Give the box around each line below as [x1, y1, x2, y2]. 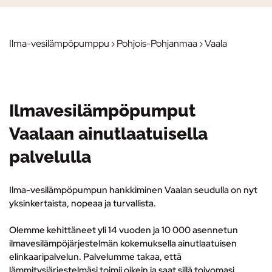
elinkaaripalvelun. [9, 251, 83, 263]
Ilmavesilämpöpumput [9, 100, 195, 121]
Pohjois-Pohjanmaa [117, 36, 197, 50]
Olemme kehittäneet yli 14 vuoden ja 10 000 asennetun [9, 224, 238, 237]
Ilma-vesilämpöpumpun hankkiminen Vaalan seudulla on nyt [9, 183, 257, 196]
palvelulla [9, 146, 91, 167]
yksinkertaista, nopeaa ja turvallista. [9, 197, 156, 209]
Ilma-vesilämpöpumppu [9, 36, 109, 50]
